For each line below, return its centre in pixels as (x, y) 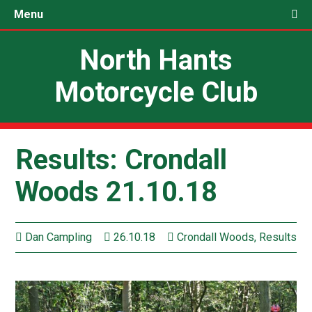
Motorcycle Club (156, 92)
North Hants (156, 60)
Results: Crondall (122, 160)
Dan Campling (57, 237)
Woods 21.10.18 (117, 192)
